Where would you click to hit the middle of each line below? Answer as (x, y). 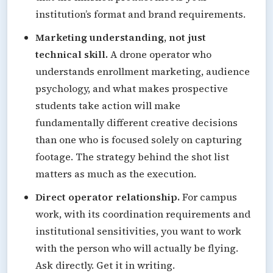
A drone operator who (160, 54)
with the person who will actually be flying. (137, 248)
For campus (208, 197)
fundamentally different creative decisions (136, 122)
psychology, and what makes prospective (132, 88)
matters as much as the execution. (116, 173)
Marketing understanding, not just (121, 37)
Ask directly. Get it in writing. (105, 265)
